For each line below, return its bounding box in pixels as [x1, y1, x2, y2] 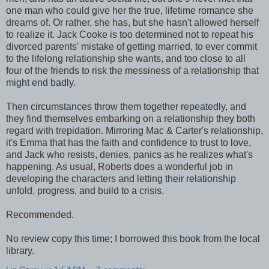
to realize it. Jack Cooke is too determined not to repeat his [6, 29, 253, 40]
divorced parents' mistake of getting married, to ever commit [6, 41, 257, 52]
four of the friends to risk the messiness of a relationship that [6, 65, 259, 76]
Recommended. [6, 210, 74, 220]
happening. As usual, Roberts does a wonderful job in [6, 162, 233, 172]
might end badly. [6, 77, 76, 88]
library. [6, 246, 34, 256]
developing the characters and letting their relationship [6, 174, 236, 184]
